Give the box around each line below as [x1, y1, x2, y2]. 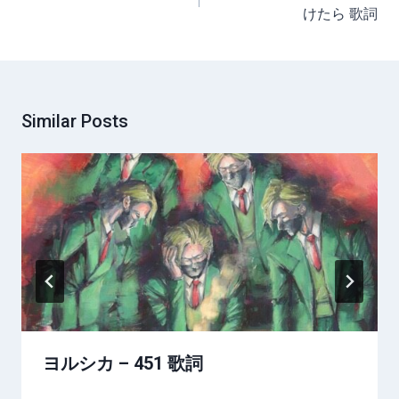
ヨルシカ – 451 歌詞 [43, 352, 203, 374]
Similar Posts [21, 110, 128, 132]
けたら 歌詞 [303, 4, 378, 22]
